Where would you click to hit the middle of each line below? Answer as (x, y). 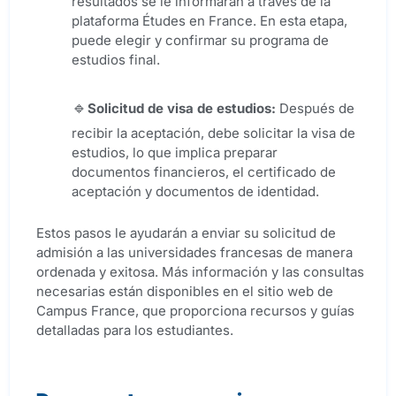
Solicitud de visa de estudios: (182, 109)
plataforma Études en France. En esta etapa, (209, 21)
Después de (315, 109)
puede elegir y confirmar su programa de (200, 41)
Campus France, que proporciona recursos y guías (195, 311)
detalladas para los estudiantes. (135, 331)
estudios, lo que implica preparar (175, 153)
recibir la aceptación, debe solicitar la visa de (213, 133)
